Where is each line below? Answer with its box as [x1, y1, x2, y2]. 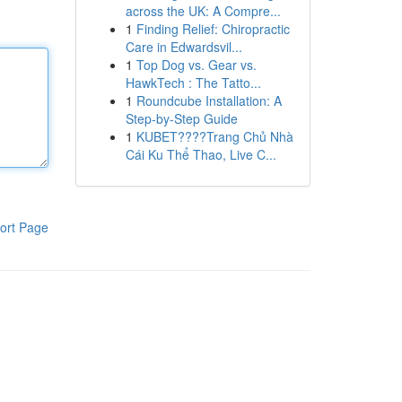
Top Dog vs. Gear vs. [135, 56, 257, 74]
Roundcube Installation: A [135, 92, 282, 109]
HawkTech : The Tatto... [125, 74, 261, 92]
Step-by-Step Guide [125, 109, 238, 127]
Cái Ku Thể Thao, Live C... [125, 145, 276, 163]
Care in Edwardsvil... [125, 38, 242, 56]
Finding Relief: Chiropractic [135, 20, 290, 38]
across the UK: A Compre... [125, 2, 281, 20]
